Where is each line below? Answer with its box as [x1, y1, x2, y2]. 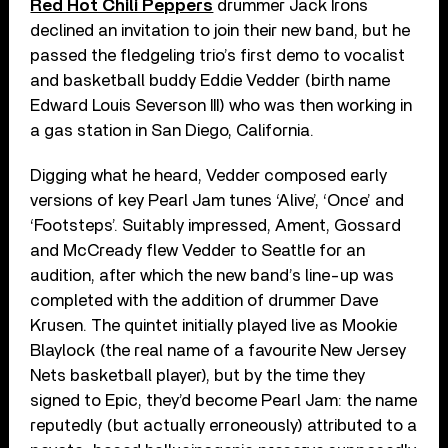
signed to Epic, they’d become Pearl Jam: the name [30, 391, 418, 409]
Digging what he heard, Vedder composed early [30, 166, 388, 184]
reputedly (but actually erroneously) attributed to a [30, 416, 418, 434]
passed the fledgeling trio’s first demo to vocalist [30, 46, 406, 64]
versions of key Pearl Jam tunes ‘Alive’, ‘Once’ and [30, 191, 405, 209]
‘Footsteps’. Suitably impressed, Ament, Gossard [30, 216, 402, 234]
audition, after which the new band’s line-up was [30, 266, 395, 284]
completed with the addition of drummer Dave [30, 291, 379, 309]
